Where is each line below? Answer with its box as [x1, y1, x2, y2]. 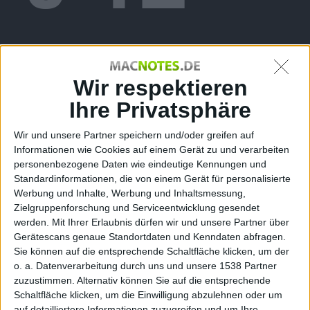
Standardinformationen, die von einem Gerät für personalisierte [14, 172, 291, 184]
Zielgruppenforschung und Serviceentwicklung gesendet [14, 201, 259, 213]
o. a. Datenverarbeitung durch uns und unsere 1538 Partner [14, 259, 277, 271]
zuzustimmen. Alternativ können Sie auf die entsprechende [14, 274, 271, 286]
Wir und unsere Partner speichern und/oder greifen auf [14, 129, 254, 140]
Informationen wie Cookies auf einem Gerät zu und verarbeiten [14, 143, 289, 155]
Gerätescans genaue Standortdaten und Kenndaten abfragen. [14, 230, 286, 242]
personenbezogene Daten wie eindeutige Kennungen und [14, 158, 266, 170]
